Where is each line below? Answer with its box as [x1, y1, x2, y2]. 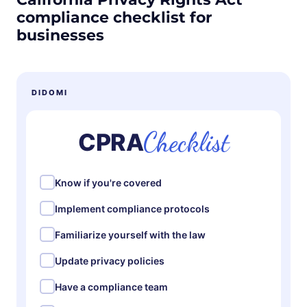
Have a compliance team [55, 280, 168, 293]
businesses [16, 26, 104, 45]
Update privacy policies [55, 254, 164, 267]
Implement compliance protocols [55, 202, 210, 214]
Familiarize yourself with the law [55, 228, 206, 241]
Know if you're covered [55, 176, 162, 188]
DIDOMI [32, 88, 68, 98]
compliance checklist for [16, 8, 212, 27]
